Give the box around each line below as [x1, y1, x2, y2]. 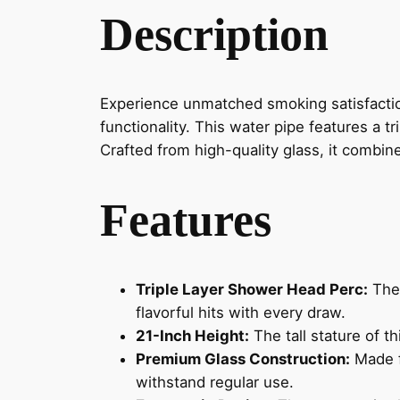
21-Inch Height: [136, 326, 249, 345]
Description [100, 7, 329, 60]
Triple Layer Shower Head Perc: [136, 279, 368, 298]
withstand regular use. [136, 372, 294, 391]
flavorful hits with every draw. [136, 303, 346, 321]
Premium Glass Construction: [136, 349, 350, 368]
